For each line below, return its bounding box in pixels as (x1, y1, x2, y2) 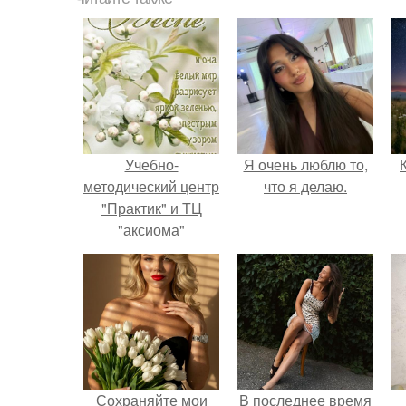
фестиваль (114, 285, 188, 305)
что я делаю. (264, 176, 347, 197)
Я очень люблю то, (243, 154, 368, 175)
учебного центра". (91, 306, 212, 327)
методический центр (83, 176, 219, 197)
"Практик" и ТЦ (101, 198, 202, 218)
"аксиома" (118, 219, 185, 240)
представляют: (101, 241, 201, 262)
